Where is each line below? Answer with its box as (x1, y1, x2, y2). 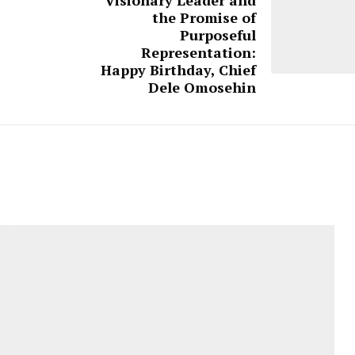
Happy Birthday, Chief (101, 59, 256, 79)
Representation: (141, 42, 256, 62)
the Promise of (152, 7, 256, 27)
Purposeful (180, 25, 256, 44)
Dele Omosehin (148, 77, 256, 97)
